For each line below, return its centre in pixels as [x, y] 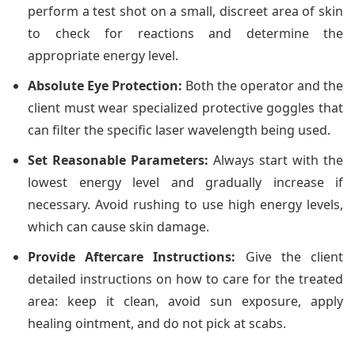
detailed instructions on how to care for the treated [185, 279]
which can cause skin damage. [118, 226]
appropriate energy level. [103, 55]
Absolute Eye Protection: [105, 85]
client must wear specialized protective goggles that [185, 107]
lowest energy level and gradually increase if [185, 182]
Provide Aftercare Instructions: [132, 256]
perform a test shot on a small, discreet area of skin [185, 11]
